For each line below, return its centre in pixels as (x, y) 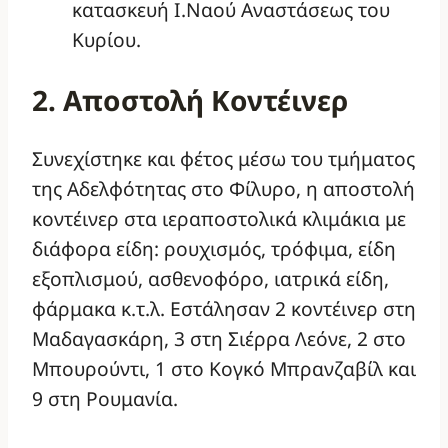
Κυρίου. (106, 40)
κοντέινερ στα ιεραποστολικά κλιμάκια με (219, 218)
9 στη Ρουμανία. (105, 398)
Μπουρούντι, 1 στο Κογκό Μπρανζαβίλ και (224, 368)
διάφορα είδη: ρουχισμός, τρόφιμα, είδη (214, 248)
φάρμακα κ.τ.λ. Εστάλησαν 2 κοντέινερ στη (224, 308)
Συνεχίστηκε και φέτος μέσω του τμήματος (223, 158)
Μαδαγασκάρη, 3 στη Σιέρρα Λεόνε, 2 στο (219, 338)
